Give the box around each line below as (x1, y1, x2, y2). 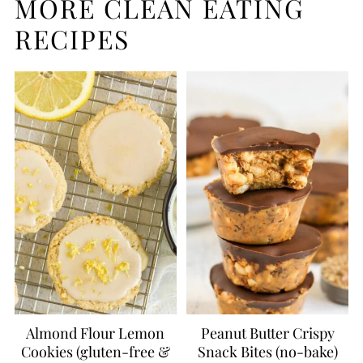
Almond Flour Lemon (26, 322, 165, 343)
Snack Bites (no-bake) (197, 341, 338, 361)
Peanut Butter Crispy (200, 322, 335, 343)
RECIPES (14, 20, 130, 56)
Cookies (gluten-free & (20, 341, 170, 361)
